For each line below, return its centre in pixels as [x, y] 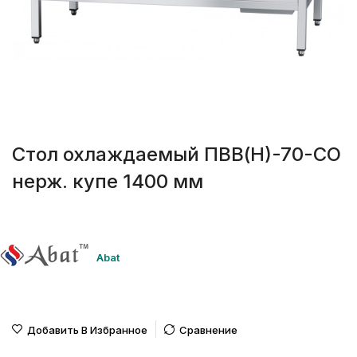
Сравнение [208, 330]
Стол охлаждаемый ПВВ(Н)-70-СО [177, 155]
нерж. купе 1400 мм [108, 182]
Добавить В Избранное [87, 330]
